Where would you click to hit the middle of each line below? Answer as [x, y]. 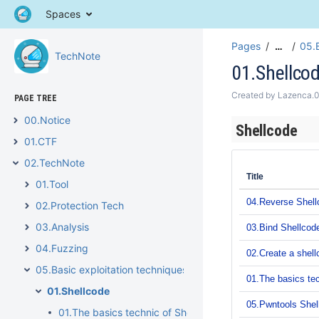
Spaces [63, 14]
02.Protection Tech [80, 205]
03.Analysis [62, 227]
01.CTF [41, 141]
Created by [255, 95]
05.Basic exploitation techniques [111, 270]
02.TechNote [54, 163]
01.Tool [52, 184]
